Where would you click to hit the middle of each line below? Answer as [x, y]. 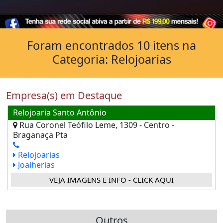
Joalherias [35, 165]
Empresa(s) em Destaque [64, 95]
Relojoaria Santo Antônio [60, 112]
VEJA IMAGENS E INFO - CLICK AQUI [111, 179]
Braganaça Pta [40, 135]
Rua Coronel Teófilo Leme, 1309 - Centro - [96, 125]
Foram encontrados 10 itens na [111, 45]
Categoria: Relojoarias [111, 59]
